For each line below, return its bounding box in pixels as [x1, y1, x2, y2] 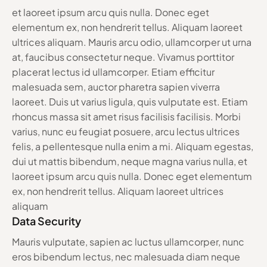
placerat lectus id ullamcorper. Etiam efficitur [12, 65, 215, 78]
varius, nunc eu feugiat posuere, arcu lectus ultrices [12, 125, 240, 138]
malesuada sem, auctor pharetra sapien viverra [12, 80, 220, 93]
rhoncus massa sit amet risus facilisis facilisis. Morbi [12, 110, 241, 123]
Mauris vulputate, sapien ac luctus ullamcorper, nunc [12, 235, 244, 248]
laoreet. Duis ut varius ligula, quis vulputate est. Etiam [12, 95, 248, 108]
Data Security [12, 213, 81, 228]
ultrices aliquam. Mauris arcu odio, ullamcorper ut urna [12, 35, 252, 48]
